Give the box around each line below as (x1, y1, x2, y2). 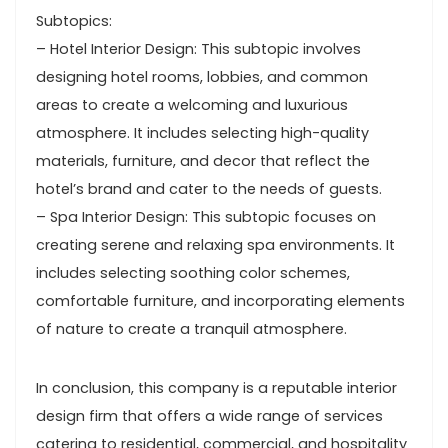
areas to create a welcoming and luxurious (36, 95, 348, 115)
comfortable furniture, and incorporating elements (36, 291, 405, 311)
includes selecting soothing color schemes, (36, 263, 350, 283)
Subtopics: (36, 11, 112, 31)
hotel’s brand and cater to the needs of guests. (36, 179, 382, 199)
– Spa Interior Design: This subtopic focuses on (36, 207, 376, 227)
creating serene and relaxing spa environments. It (36, 235, 395, 255)
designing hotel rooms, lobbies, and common (36, 67, 368, 87)
